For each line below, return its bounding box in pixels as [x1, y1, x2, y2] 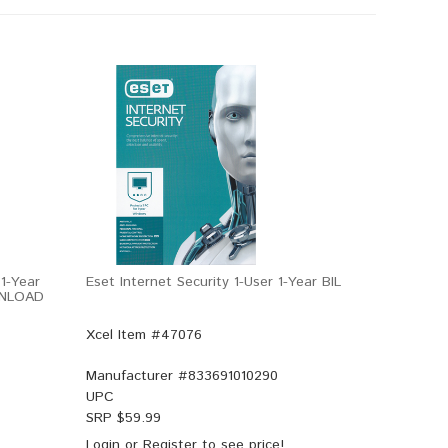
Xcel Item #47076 [86, 325, 202, 345]
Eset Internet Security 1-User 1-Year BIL [86, 272, 341, 292]
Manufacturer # [86, 366, 188, 386]
